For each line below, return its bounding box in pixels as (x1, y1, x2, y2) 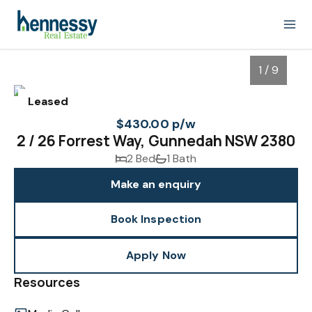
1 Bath (166, 151, 197, 166)
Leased (28, 94, 69, 109)
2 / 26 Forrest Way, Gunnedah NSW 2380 (17, 131, 295, 150)
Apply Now (126, 248, 186, 263)
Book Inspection (111, 212, 201, 226)
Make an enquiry (110, 177, 202, 192)
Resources (14, 274, 81, 290)
